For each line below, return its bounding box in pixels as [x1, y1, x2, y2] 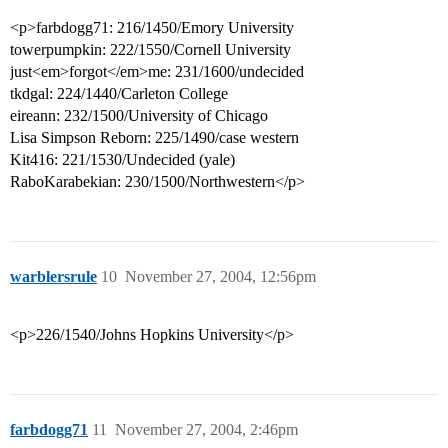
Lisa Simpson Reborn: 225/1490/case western [10, 129, 299, 147]
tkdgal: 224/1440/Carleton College [10, 85, 228, 103]
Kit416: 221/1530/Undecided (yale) [10, 151, 235, 169]
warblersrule [10, 268, 97, 286]
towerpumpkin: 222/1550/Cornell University [10, 41, 291, 59]
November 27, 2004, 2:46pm [115, 421, 298, 439]
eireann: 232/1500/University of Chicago [10, 107, 268, 125]
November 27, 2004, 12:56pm [125, 268, 316, 286]
